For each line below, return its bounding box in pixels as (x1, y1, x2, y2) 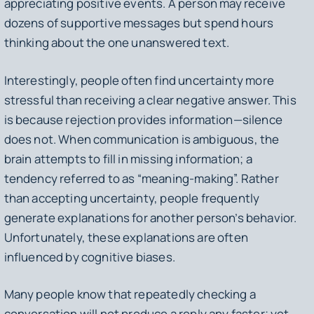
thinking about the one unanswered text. (4, 34, 232, 51)
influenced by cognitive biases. (4, 248, 175, 265)
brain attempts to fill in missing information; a (4, 150, 252, 167)
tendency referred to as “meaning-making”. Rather (4, 170, 279, 186)
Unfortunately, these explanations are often (4, 228, 248, 245)
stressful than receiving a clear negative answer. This (4, 91, 296, 108)
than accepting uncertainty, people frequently (4, 189, 260, 206)
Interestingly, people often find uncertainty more (4, 71, 274, 88)
